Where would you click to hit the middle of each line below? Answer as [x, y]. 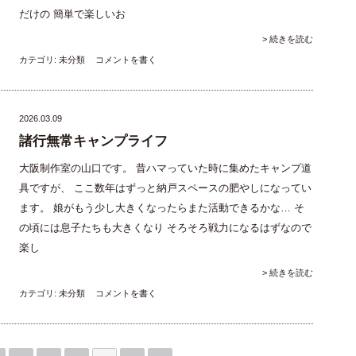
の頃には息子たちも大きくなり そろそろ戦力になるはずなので [165, 228]
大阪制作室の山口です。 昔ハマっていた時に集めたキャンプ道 [165, 168]
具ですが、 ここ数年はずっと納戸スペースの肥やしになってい [165, 188]
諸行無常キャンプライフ [93, 141]
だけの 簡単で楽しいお [72, 14]
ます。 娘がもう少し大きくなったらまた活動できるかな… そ [162, 208]
